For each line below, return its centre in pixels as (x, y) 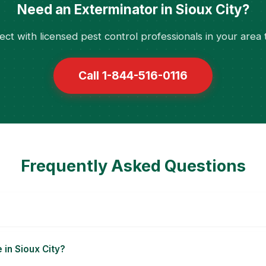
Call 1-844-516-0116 (133, 75)
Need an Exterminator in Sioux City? (133, 9)
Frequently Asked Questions (133, 166)
